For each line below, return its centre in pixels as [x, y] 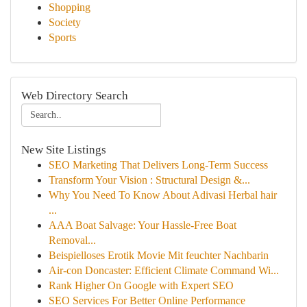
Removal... [72, 240]
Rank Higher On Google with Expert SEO [141, 285]
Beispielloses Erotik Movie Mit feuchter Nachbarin [159, 255]
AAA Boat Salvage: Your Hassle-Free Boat [143, 225]
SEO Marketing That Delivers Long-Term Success [158, 165]
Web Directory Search [75, 96]
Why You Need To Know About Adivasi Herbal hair [163, 195]
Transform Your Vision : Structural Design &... [149, 180]
